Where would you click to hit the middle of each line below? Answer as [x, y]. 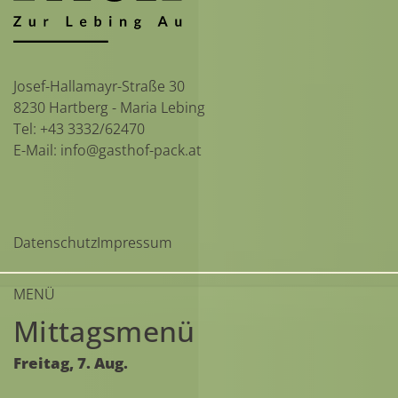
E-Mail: [37, 150]
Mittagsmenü [104, 331]
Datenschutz [55, 242]
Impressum [135, 242]
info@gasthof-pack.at [131, 150]
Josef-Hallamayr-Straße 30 [99, 86]
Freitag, [44, 363]
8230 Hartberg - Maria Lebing [109, 107]
